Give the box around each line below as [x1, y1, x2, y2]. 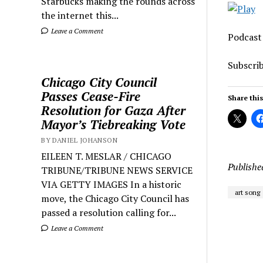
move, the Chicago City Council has [41, 192, 190, 205]
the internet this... [41, 9, 119, 22]
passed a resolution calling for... [41, 206, 177, 219]
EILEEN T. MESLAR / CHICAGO [41, 150, 172, 163]
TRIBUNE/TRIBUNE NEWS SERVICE [41, 164, 193, 177]
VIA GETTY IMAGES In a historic [41, 178, 182, 191]
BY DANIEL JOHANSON [41, 136, 117, 144]
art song [234, 188, 260, 197]
